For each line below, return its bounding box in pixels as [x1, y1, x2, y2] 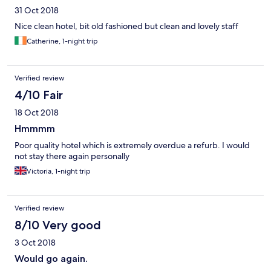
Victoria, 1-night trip [27, 166, 91, 177]
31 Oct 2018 [15, 5, 59, 16]
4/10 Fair [15, 88, 63, 103]
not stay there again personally [15, 151, 129, 162]
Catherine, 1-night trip [27, 36, 98, 47]
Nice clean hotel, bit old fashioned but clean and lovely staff [15, 21, 238, 32]
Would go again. [15, 253, 88, 265]
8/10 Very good [15, 218, 101, 233]
